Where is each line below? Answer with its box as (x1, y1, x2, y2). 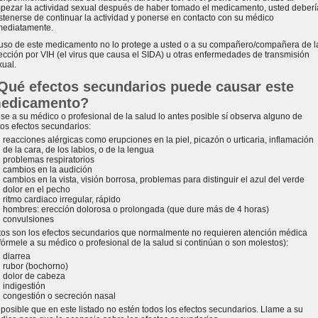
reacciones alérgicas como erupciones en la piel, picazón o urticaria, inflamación (3, 135, 314, 145)
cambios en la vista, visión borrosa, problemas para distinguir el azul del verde (3, 175, 305, 185)
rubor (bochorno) (3, 261, 68, 271)
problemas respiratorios (3, 155, 94, 165)
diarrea (3, 251, 31, 261)
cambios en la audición (3, 165, 92, 175)
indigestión (3, 281, 45, 291)
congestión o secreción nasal (3, 291, 116, 301)
